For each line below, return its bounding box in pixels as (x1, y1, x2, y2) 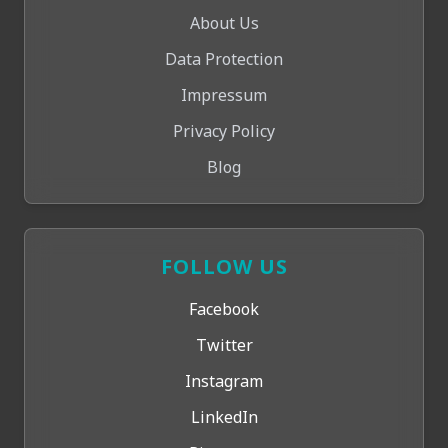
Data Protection (165, 48, 283, 70)
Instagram (185, 370, 263, 392)
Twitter (195, 334, 253, 356)
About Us (189, 12, 259, 34)
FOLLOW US (160, 253, 288, 280)
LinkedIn (190, 406, 258, 428)
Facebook (189, 298, 259, 320)
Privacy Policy (173, 120, 275, 142)
